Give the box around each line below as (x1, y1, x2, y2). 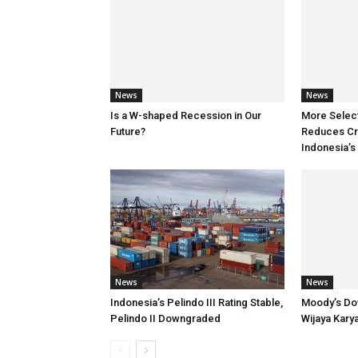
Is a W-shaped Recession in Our (110, 109, 261, 121)
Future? (110, 125, 145, 137)
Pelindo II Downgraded (110, 312, 221, 324)
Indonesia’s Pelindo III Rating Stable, (110, 296, 283, 308)
